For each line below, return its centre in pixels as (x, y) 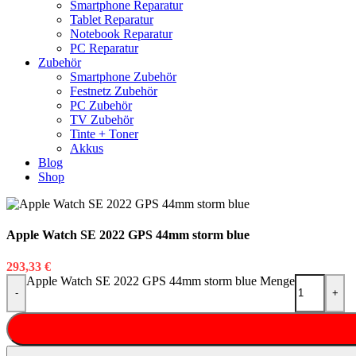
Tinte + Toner (104, 134)
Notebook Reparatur (121, 34)
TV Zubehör (102, 120)
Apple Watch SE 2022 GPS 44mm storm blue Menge (161, 281)
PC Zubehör (101, 106)
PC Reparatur (104, 48)
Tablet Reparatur (112, 20)
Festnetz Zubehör (114, 91)
